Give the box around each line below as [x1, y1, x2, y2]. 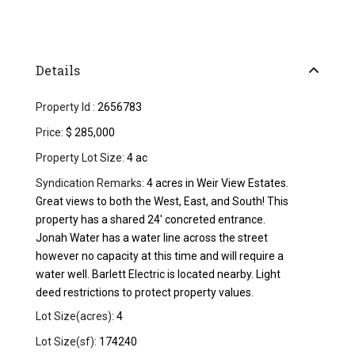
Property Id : [36, 101, 96, 114]
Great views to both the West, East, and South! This [36, 195, 289, 208]
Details [36, 62, 81, 79]
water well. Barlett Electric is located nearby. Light [36, 268, 281, 281]
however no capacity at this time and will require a [36, 250, 284, 263]
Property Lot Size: [36, 151, 125, 165]
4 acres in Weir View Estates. [144, 177, 289, 190]
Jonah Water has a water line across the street [36, 231, 269, 245]
